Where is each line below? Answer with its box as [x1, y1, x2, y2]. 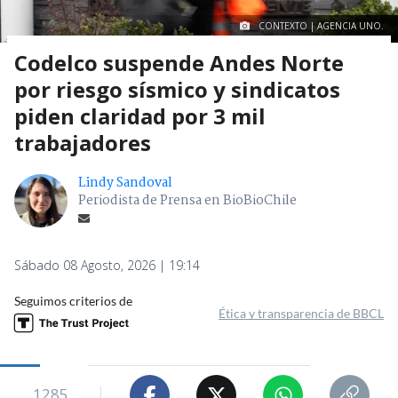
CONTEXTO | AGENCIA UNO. [259, 20, 384, 33]
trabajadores [14, 128, 151, 158]
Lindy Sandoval [78, 172, 172, 195]
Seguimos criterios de [14, 293, 132, 309]
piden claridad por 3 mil [14, 101, 266, 131]
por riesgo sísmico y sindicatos [14, 75, 340, 105]
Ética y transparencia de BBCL [219, 306, 384, 322]
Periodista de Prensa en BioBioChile [78, 190, 297, 212]
